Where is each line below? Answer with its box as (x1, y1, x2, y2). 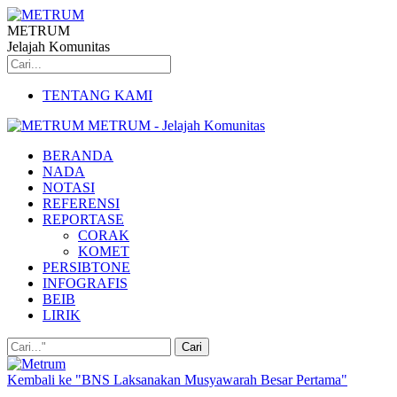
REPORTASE (43, 212, 124, 227)
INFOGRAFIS (43, 276, 128, 291)
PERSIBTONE (43, 260, 130, 275)
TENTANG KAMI (43, 88, 152, 103)
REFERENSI (43, 196, 120, 211)
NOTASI (43, 180, 95, 195)
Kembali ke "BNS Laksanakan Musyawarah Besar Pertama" (7, 372, 347, 387)
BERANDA (43, 148, 113, 163)
